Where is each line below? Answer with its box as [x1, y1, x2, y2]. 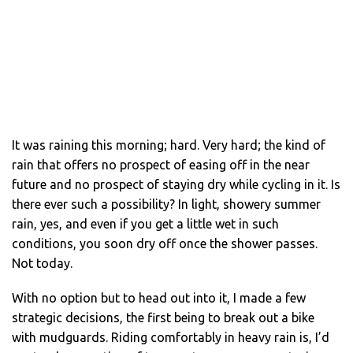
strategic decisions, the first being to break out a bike [12, 310, 314, 325]
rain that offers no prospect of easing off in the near [12, 158, 310, 172]
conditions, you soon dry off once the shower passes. [12, 236, 318, 251]
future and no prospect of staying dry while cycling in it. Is [12, 177, 340, 191]
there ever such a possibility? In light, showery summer [12, 197, 321, 211]
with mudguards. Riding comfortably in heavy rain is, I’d [12, 330, 329, 345]
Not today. [12, 256, 72, 270]
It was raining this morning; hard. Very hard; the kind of [12, 138, 325, 152]
